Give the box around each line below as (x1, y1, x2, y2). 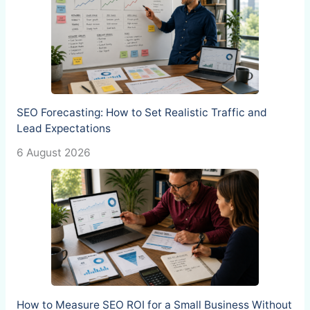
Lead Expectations (16, 122, 111, 136)
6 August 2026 (16, 146, 91, 160)
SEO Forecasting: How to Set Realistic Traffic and (16, 106, 267, 120)
